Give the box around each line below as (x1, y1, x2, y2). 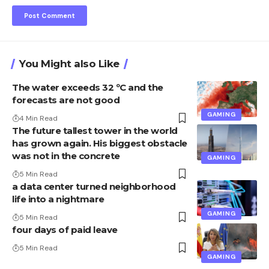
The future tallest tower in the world (12, 124, 178, 136)
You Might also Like (19, 57, 119, 70)
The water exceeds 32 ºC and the (12, 81, 163, 93)
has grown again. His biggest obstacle (12, 137, 187, 149)
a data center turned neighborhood (12, 180, 176, 192)
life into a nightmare (12, 193, 104, 205)
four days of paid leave (12, 223, 118, 235)
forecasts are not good (12, 94, 119, 106)
